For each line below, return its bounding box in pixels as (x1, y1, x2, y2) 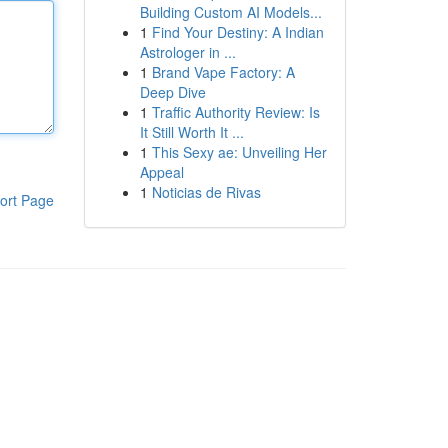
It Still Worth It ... (139, 122, 244, 142)
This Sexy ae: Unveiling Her (151, 142, 327, 162)
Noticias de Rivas (151, 182, 261, 202)
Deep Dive (139, 82, 206, 102)
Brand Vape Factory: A (151, 62, 295, 82)
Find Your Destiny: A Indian (151, 22, 324, 42)
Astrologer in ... (139, 42, 236, 62)
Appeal (139, 162, 184, 182)
